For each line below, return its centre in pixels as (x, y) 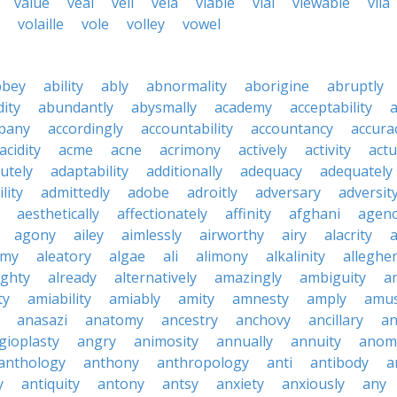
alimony (222, 256)
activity (328, 150)
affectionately (162, 214)
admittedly (75, 192)
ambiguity (333, 277)
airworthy (232, 235)
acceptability (331, 107)
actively (263, 150)
